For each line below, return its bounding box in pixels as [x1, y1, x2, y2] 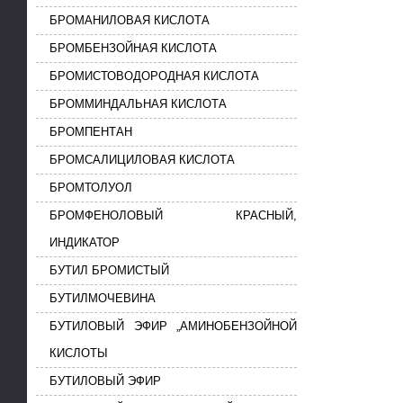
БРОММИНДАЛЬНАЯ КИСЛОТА [49, 97, 227, 112]
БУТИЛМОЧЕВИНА [49, 291, 156, 306]
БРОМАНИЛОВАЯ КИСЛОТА [49, 13, 210, 28]
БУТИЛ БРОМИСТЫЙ [49, 264, 169, 278]
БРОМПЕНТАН [49, 125, 132, 139]
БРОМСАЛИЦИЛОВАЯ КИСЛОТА [49, 153, 235, 167]
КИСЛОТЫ [49, 346, 108, 361]
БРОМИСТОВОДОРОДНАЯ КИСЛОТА [49, 69, 259, 84]
